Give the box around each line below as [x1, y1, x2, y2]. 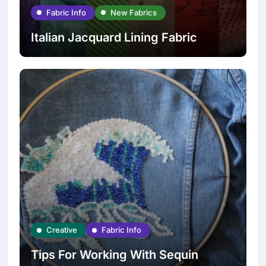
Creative [46, 225, 78, 235]
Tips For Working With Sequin [31, 248, 199, 262]
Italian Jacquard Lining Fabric [31, 30, 198, 45]
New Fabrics [110, 7, 157, 17]
